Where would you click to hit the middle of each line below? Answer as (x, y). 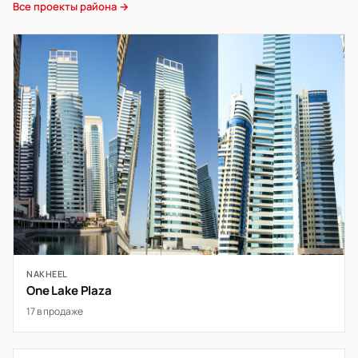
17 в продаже (55, 311)
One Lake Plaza (69, 290)
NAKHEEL (47, 274)
